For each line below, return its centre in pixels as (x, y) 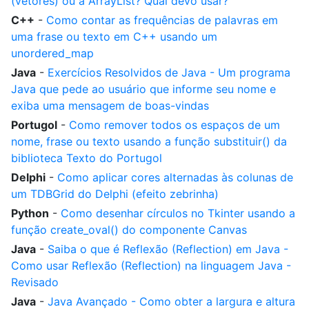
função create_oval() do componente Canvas (129, 230)
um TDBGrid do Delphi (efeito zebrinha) (115, 194)
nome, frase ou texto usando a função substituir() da (149, 141)
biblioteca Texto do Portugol (87, 158)
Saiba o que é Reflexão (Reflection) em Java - (168, 249)
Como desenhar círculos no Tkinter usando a (178, 213)
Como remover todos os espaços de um (175, 125)
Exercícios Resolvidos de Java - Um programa (169, 72)
